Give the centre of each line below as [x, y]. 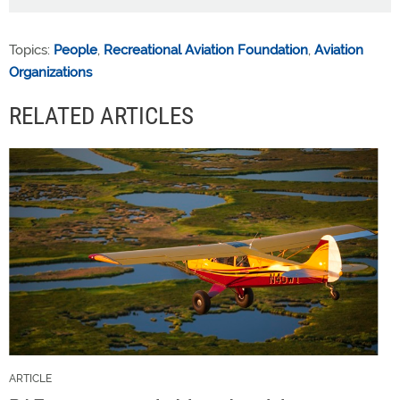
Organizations [50, 72]
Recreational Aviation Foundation [206, 50]
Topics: [31, 50]
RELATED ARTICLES [101, 116]
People [75, 50]
